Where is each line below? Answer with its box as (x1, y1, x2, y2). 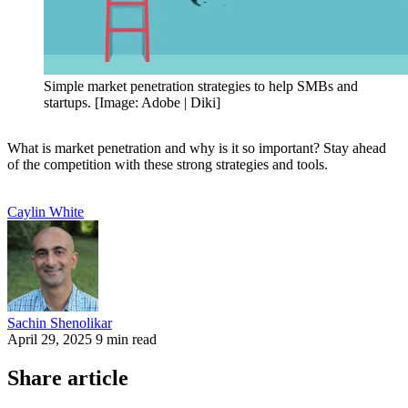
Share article (7, 366, 128, 391)
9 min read (96, 331, 157, 348)
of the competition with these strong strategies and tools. (7, 157, 328, 173)
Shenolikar (50, 315, 112, 331)
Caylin (7, 204, 46, 220)
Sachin (7, 315, 46, 331)
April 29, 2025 (7, 331, 92, 348)
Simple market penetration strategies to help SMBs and (44, 78, 358, 95)
